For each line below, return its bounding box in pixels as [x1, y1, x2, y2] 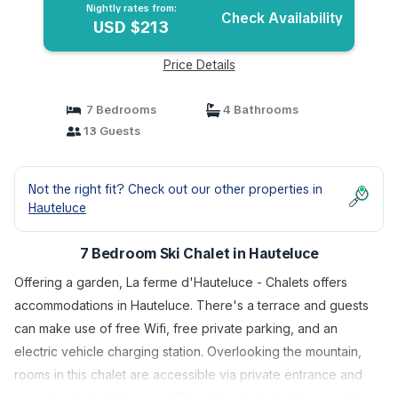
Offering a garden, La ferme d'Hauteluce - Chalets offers [14, 275, 347, 290]
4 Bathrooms [220, 102, 298, 117]
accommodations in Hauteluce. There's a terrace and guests [14, 298, 369, 313]
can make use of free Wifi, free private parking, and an [14, 321, 338, 336]
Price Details [163, 57, 235, 73]
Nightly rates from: [85, 2, 177, 14]
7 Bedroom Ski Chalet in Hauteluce [79, 244, 319, 263]
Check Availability [221, 9, 344, 28]
